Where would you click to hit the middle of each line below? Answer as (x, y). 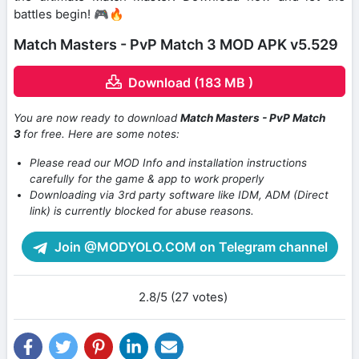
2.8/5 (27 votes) (183, 297)
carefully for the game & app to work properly (147, 179)
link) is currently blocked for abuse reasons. (142, 211)
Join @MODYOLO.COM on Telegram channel (189, 247)
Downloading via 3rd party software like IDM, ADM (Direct (179, 195)
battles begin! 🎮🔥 (69, 14)
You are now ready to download (97, 118)
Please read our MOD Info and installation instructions (168, 163)
